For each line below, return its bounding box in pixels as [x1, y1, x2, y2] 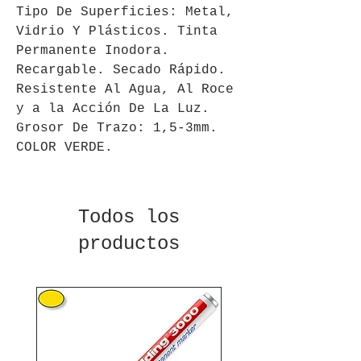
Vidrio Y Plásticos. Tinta [16, 23, 218, 39]
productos [78, 232, 180, 255]
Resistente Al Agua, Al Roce [16, 81, 234, 97]
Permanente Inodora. [16, 43, 169, 58]
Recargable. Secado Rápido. [16, 62, 226, 77]
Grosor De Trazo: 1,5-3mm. [16, 120, 218, 135]
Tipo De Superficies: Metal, [16, 4, 234, 19]
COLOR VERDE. [16, 139, 113, 155]
